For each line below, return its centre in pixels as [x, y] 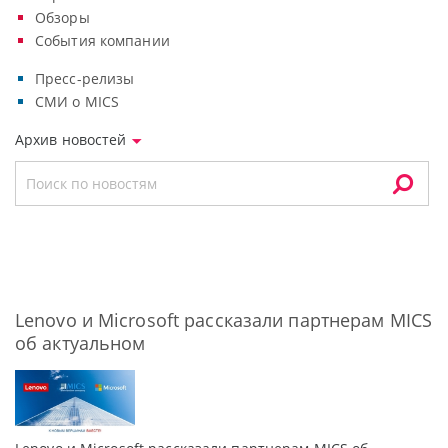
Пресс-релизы [85, 78]
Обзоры [62, 17]
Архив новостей [73, 139]
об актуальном [80, 343]
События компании [102, 40]
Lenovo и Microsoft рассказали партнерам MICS [224, 320]
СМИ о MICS [77, 101]
